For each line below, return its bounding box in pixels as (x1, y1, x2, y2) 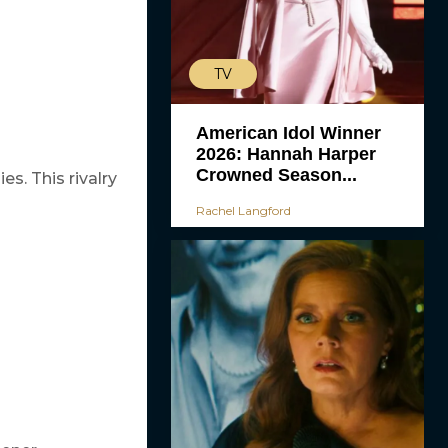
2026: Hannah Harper (195, 143, 376, 164)
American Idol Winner (195, 122, 381, 143)
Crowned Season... (195, 164, 357, 185)
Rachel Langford (195, 202, 291, 218)
